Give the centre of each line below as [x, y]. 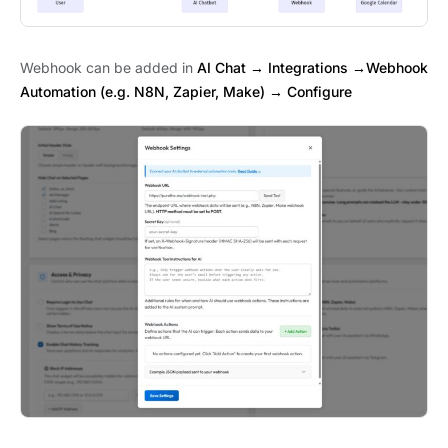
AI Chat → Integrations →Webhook [312, 68]
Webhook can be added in [108, 68]
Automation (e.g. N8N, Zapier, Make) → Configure [186, 92]
